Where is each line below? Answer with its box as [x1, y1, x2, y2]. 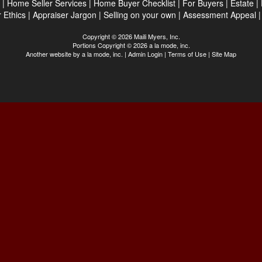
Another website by [26, 49, 82, 58]
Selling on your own [103, 9, 176, 20]
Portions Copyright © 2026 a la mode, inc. [72, 40, 190, 50]
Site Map [212, 49, 236, 58]
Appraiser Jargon [32, 9, 96, 20]
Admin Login [128, 49, 163, 58]
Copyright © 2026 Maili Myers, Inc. [82, 32, 180, 41]
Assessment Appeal [182, 9, 256, 20]
